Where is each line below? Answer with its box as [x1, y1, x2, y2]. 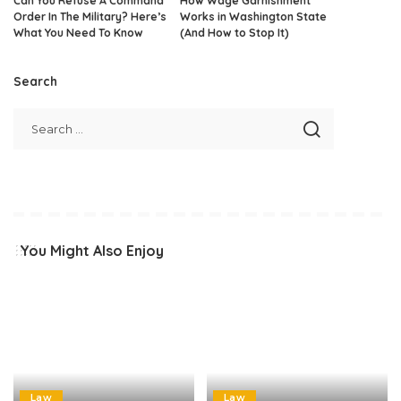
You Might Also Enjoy [20, 241, 164, 260]
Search [13, 73, 57, 89]
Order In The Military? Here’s [13, 9, 166, 23]
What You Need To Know [13, 25, 143, 39]
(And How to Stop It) [180, 25, 289, 39]
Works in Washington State [180, 9, 327, 23]
